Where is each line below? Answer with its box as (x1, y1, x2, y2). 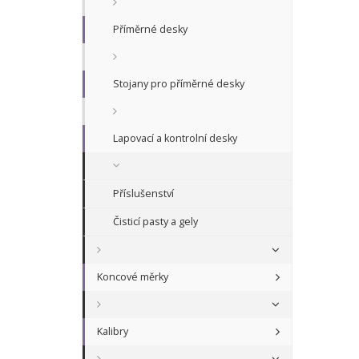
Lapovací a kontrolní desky (113, 131, 237, 146)
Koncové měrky (97, 270, 168, 284)
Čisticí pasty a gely (113, 215, 198, 229)
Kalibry (97, 325, 128, 339)
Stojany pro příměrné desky (113, 77, 244, 91)
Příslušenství (113, 187, 174, 201)
